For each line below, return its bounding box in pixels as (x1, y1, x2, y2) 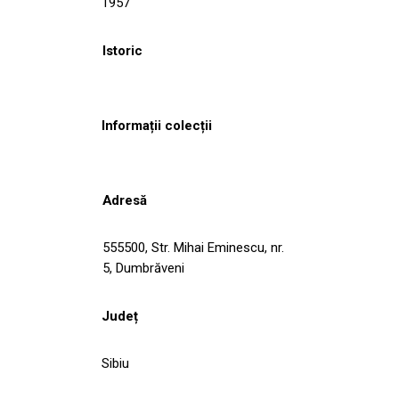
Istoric (102, 42, 142, 59)
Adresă (102, 191, 147, 208)
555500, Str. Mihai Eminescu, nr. (102, 239, 284, 256)
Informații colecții (102, 117, 212, 134)
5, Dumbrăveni (102, 259, 184, 276)
